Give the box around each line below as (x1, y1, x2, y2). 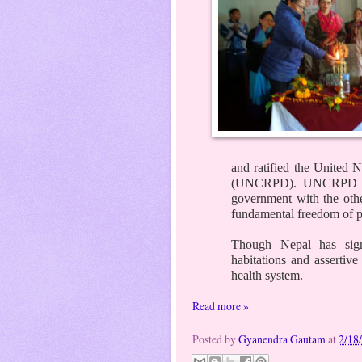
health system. (231, 267, 303, 282)
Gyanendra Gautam (238, 330, 326, 347)
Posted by (192, 330, 238, 347)
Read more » (192, 297, 249, 314)
